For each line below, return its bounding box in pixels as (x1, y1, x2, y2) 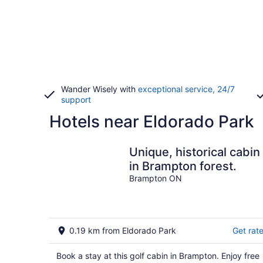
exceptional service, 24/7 (138, 84, 235, 94)
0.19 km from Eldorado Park (69, 225, 176, 235)
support (61, 95, 91, 104)
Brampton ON (129, 173, 182, 183)
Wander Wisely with (61, 84, 138, 94)
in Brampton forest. (129, 159, 237, 173)
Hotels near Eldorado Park (49, 112, 254, 131)
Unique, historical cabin (129, 145, 260, 159)
